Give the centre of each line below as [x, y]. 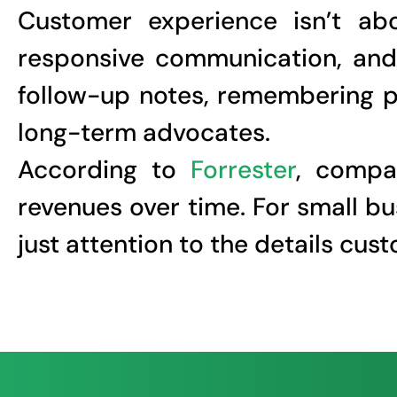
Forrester [244, 169]
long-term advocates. [144, 132]
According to [105, 169]
